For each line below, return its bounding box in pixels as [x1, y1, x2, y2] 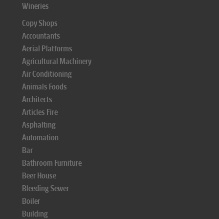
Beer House [22, 171, 56, 180]
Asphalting [22, 120, 56, 130]
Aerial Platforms [22, 44, 72, 53]
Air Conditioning [22, 69, 72, 79]
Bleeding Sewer [22, 184, 69, 193]
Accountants [22, 31, 60, 41]
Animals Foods [22, 82, 67, 91]
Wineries [22, 1, 49, 11]
